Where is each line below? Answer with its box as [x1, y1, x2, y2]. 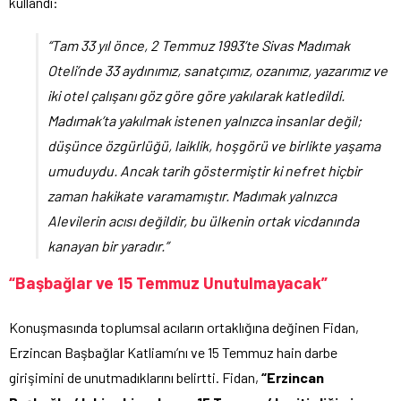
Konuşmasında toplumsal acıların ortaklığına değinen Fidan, [9, 319, 359, 337]
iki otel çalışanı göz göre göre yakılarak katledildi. [47, 87, 345, 105]
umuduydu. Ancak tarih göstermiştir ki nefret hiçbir [47, 162, 362, 180]
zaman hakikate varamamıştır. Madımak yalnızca [47, 187, 337, 205]
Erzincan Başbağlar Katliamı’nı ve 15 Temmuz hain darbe [9, 344, 337, 362]
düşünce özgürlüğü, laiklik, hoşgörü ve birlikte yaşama [47, 137, 380, 155]
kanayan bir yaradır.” [47, 237, 168, 255]
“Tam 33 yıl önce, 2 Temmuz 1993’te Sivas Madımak [47, 37, 350, 55]
